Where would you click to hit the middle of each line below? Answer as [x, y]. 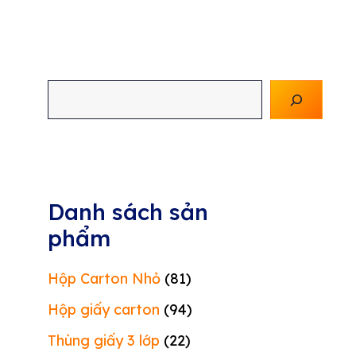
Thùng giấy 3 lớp [104, 341]
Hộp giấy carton [104, 310]
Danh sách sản [128, 212]
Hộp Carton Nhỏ [104, 279]
